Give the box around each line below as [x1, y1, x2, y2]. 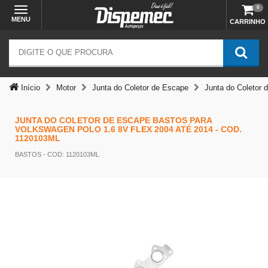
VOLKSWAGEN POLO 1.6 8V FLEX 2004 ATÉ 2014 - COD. [15, 124, 242, 134]
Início [19, 83, 40, 92]
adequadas [100, 209, 168, 226]
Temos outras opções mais [52, 191, 216, 208]
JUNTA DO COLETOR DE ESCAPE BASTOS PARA [15, 115, 212, 125]
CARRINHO [229, 18, 266, 25]
